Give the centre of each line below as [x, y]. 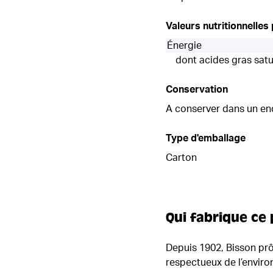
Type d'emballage [206, 138]
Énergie [184, 45]
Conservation [197, 89]
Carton [181, 158]
